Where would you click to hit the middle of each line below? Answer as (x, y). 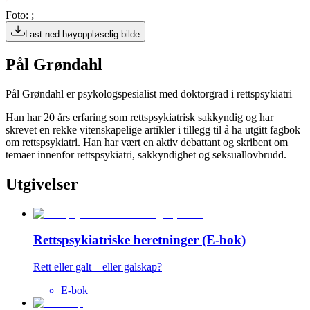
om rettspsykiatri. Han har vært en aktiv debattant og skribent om (147, 142)
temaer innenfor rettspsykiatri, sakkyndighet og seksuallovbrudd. (146, 154)
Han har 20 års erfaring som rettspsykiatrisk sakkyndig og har (139, 117)
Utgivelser (42, 184)
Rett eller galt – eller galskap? (98, 267)
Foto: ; (20, 15)
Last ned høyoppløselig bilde (82, 34)
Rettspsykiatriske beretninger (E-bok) (139, 240)
